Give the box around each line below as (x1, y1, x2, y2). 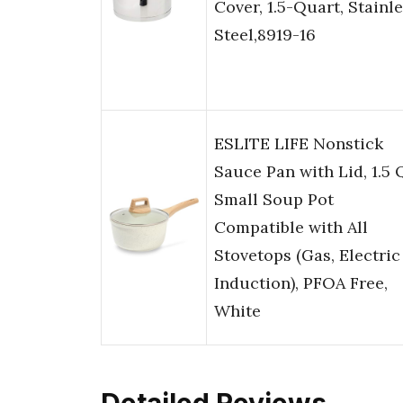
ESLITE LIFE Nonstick (214, 133, 383, 155)
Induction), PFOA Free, (214, 273, 388, 294)
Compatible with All (214, 217, 368, 238)
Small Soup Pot (214, 189, 334, 210)
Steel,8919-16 (214, 24, 316, 46)
